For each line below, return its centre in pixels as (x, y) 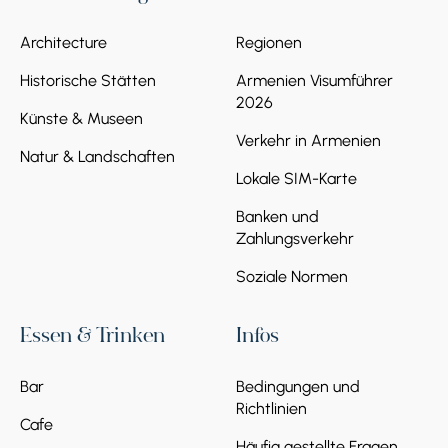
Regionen (269, 43)
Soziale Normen (292, 277)
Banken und (277, 217)
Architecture (63, 43)
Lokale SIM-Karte (296, 179)
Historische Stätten (88, 81)
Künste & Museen (81, 119)
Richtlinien (271, 409)
